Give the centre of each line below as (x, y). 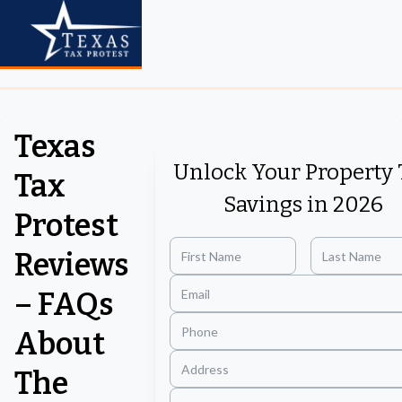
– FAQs (64, 305)
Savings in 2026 (303, 205)
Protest (66, 226)
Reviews (72, 265)
